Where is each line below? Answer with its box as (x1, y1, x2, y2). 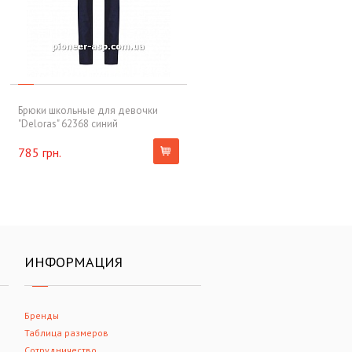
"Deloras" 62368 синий (18, 116, 118, 130)
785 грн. (18, 144, 61, 160)
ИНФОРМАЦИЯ (24, 253, 123, 271)
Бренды (24, 310, 59, 321)
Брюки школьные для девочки (18, 103, 158, 117)
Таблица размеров (24, 327, 108, 339)
